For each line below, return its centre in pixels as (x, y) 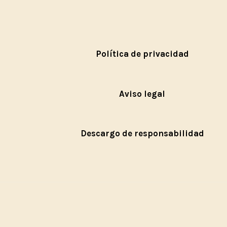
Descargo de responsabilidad (142, 134)
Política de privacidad (142, 54)
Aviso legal (142, 93)
